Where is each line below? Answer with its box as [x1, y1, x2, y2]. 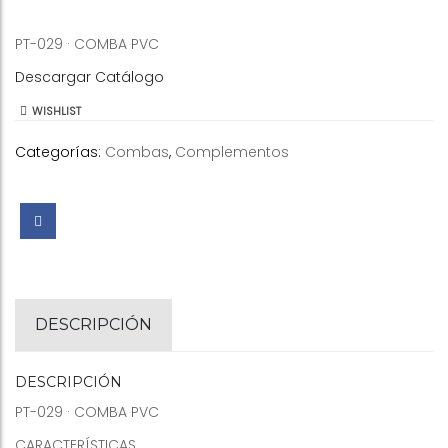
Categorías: [15, 142, 105, 162]
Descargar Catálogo [15, 67, 164, 87]
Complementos [175, 142, 289, 162]
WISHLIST [32, 103, 81, 119]
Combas [105, 142, 169, 162]
